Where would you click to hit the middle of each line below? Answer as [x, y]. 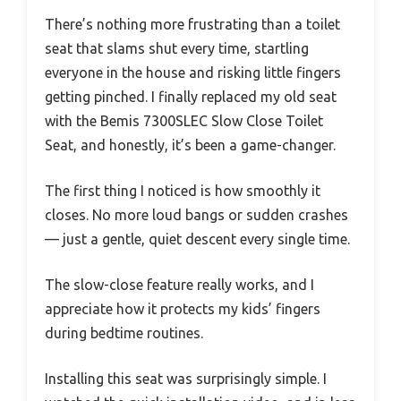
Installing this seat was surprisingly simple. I [186, 379]
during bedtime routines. [124, 333]
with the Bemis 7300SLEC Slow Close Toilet [184, 121]
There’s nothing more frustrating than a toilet [192, 25]
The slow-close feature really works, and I [179, 285]
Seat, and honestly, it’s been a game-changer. [190, 145]
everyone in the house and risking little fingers [193, 73]
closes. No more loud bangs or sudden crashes [196, 215]
